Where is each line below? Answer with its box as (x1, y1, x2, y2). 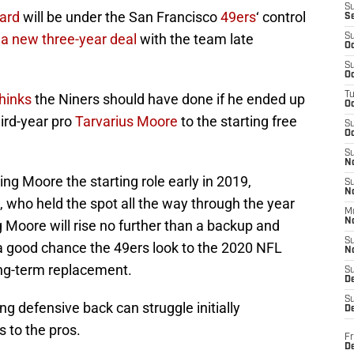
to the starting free (178, 113, 297, 130)
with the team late (137, 31, 254, 48)
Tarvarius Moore (75, 113, 178, 130)
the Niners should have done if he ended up (32, 91, 305, 108)
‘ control (256, 9, 306, 26)
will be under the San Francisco (20, 9, 220, 26)
